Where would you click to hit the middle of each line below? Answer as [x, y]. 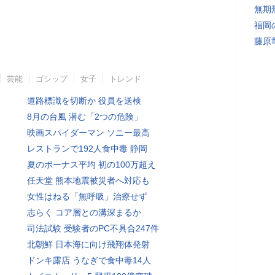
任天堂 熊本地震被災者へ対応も [88, 180]
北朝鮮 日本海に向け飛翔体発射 [88, 244]
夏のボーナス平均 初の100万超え [91, 165]
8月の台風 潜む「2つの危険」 [85, 117]
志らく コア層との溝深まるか [84, 212]
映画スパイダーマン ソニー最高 [88, 133]
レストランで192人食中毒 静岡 [87, 149]
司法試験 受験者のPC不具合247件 [93, 228]
